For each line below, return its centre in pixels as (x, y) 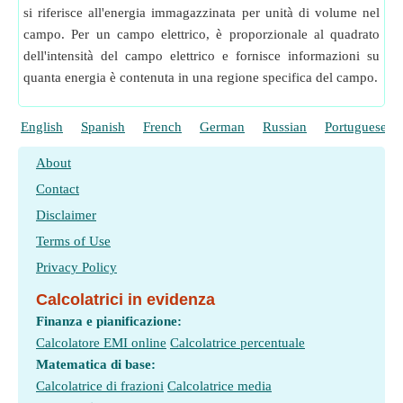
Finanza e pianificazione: (109, 321)
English (42, 127)
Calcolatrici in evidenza (125, 300)
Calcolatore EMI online (101, 343)
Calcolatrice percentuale (237, 343)
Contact (58, 189)
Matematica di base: (96, 364)
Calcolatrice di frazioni (100, 386)
